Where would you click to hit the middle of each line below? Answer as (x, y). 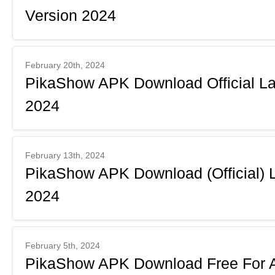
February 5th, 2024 (63, 246)
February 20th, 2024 (65, 65)
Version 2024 (71, 15)
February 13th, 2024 (65, 155)
